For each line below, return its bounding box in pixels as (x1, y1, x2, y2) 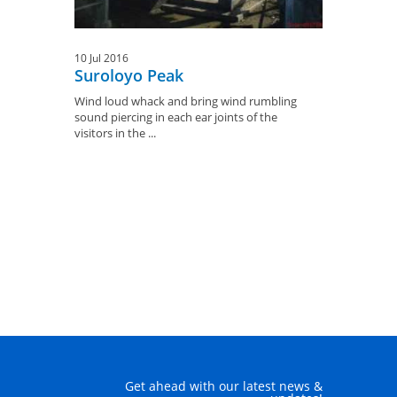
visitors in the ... (74, 124, 156, 141)
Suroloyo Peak (74, 64, 183, 86)
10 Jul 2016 (74, 50, 128, 66)
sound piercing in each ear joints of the (74, 108, 277, 125)
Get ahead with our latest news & (125, 377, 323, 394)
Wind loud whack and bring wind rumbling (74, 92, 297, 109)
